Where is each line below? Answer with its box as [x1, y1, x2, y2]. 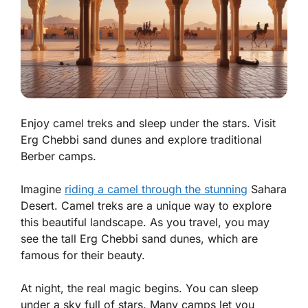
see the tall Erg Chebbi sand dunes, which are [21, 231, 258, 245]
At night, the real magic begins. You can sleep [21, 280, 258, 295]
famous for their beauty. [21, 247, 145, 262]
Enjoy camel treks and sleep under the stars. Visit [21, 115, 276, 130]
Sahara [247, 181, 287, 196]
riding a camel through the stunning [65, 181, 247, 196]
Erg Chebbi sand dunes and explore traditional [21, 132, 262, 146]
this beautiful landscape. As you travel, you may [21, 214, 269, 229]
